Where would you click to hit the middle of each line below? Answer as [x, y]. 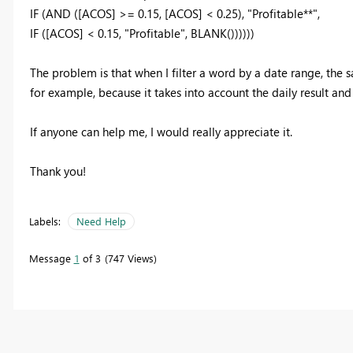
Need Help [101, 221]
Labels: [45, 221]
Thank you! [58, 171]
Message [51, 258]
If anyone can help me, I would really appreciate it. [161, 132]
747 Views [130, 258]
